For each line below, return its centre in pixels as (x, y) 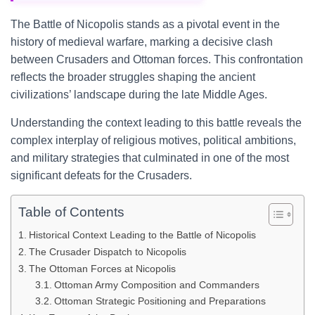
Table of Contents (71, 212)
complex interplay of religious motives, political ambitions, (153, 140)
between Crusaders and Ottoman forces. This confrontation (157, 59)
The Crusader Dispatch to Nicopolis (107, 252)
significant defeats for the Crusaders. (101, 175)
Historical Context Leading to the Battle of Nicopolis (142, 235)
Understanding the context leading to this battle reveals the (156, 123)
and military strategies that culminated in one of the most (150, 158)
